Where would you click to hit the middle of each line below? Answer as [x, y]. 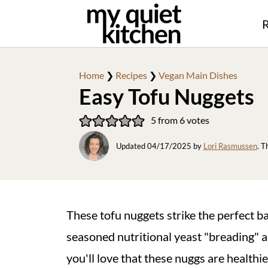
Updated [132, 146]
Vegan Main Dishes [198, 75]
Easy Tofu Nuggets [167, 96]
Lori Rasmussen [230, 146]
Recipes [131, 75]
